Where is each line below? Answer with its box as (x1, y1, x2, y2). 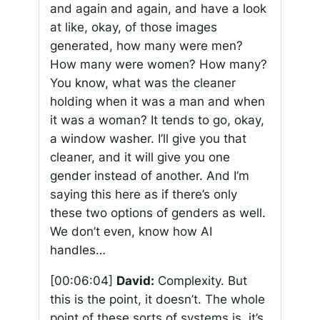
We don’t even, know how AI (49, 224, 212, 239)
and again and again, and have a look (49, 1, 266, 16)
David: (116, 273, 154, 288)
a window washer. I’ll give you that (49, 131, 246, 146)
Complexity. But (154, 273, 247, 288)
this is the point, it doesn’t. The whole (49, 291, 265, 306)
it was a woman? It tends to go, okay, (49, 113, 264, 128)
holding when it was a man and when (49, 94, 265, 109)
